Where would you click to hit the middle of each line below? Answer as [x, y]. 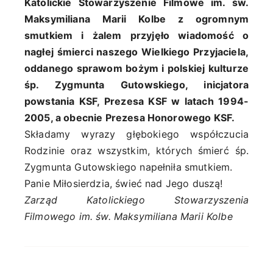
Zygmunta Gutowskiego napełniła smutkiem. [129, 167]
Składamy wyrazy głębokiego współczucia [136, 134]
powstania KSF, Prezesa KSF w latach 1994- [136, 101]
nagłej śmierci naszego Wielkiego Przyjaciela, [136, 51]
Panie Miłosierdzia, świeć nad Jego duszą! [124, 183]
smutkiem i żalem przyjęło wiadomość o [136, 35]
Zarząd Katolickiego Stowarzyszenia [136, 200]
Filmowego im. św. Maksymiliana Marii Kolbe [129, 216]
